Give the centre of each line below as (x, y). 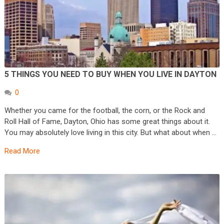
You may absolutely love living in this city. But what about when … (110, 133)
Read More (22, 151)
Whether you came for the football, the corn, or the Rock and (104, 111)
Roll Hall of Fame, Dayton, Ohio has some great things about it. (107, 122)
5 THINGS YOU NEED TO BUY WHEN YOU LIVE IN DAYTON (110, 74)
